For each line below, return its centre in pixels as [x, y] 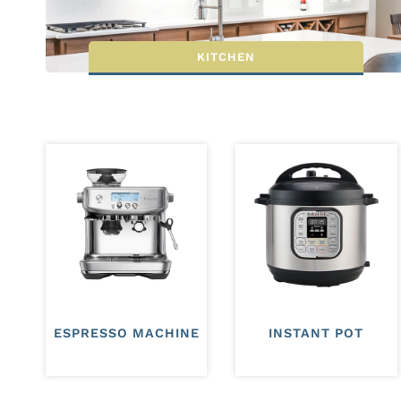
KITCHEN [226, 56]
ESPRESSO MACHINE [126, 333]
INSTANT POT [316, 333]
